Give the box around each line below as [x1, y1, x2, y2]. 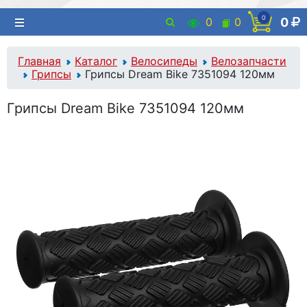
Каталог [75, 54, 117, 68]
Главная [18, 54, 61, 68]
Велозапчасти [211, 54, 286, 68]
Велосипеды [131, 54, 197, 68]
